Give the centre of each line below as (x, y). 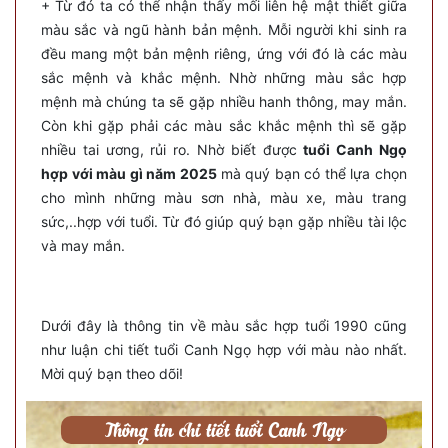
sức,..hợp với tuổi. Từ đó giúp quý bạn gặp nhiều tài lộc (224, 221)
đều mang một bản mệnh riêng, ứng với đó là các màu (224, 53)
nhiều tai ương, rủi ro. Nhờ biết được (172, 149)
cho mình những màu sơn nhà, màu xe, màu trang (224, 197)
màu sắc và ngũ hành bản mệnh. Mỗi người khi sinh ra (224, 29)
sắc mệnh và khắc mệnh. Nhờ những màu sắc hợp (224, 77)
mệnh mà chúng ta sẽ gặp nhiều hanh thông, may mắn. (224, 101)
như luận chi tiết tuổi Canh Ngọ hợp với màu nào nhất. (224, 349)
